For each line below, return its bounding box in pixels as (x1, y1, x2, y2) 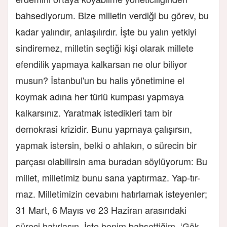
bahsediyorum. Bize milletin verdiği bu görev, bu (16, 8, 209, 22)
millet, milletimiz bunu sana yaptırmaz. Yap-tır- (16, 170, 200, 184)
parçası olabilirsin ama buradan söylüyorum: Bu (16, 154, 207, 168)
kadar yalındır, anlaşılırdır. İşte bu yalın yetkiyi (16, 24, 197, 38)
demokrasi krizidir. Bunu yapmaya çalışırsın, (16, 122, 192, 135)
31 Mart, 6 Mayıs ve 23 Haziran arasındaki (16, 203, 186, 216)
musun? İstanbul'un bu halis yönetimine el (16, 73, 184, 87)
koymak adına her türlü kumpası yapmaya (16, 89, 184, 103)
